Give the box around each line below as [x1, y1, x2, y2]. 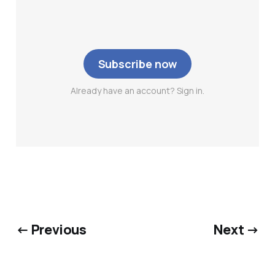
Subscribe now [98, 56, 177, 72]
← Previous [15, 220, 87, 238]
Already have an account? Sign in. [70, 85, 204, 97]
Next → [213, 220, 260, 238]
